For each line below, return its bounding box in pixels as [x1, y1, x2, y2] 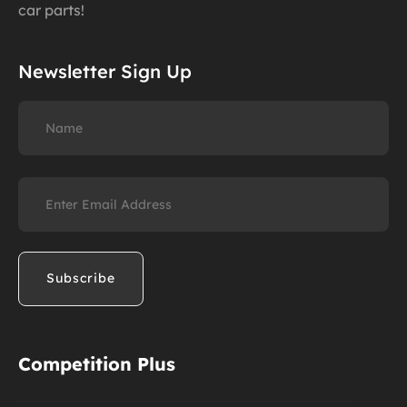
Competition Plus [18, 352, 175, 375]
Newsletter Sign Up [18, 59, 192, 83]
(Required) [20, 196, 83, 212]
